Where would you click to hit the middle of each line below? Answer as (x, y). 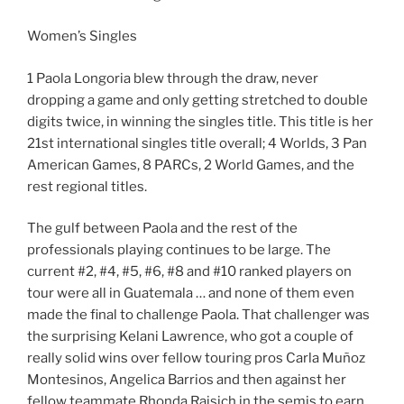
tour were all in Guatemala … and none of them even (191, 294)
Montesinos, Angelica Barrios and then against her (187, 380)
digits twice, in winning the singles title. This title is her (200, 121)
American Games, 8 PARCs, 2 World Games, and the (191, 165)
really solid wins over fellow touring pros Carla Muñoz (196, 358)
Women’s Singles (82, 37)
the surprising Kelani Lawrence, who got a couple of (190, 337)
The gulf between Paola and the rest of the (162, 229)
